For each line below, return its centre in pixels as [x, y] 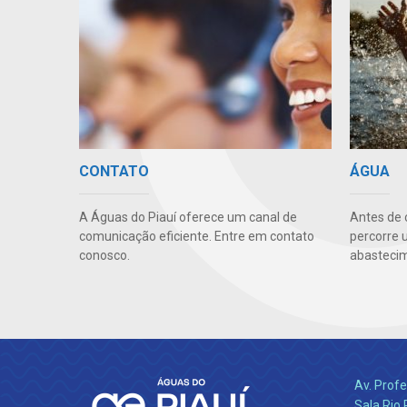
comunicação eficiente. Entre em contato [197, 237]
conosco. [104, 256]
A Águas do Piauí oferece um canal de [188, 218]
